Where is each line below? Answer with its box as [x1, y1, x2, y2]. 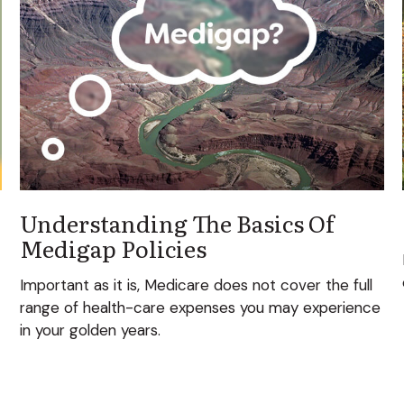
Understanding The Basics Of [20, 205, 335, 240]
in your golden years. [20, 319, 161, 340]
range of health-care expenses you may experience [20, 297, 381, 317]
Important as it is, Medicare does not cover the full [20, 274, 373, 295]
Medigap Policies [20, 230, 207, 265]
